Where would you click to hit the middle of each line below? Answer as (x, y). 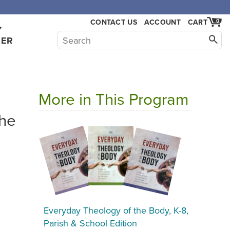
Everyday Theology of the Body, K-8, (116, 210)
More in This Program (113, 99)
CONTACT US (114, 22)
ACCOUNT (162, 22)
